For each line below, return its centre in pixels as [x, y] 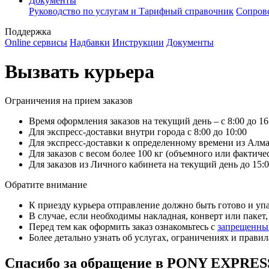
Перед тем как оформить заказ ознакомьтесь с [123, 227]
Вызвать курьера [80, 71]
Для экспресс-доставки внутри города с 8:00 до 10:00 [138, 132]
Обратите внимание [46, 185]
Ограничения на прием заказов [69, 101]
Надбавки [90, 42]
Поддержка [28, 31]
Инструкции [138, 42]
